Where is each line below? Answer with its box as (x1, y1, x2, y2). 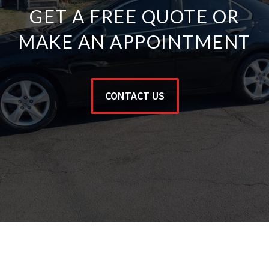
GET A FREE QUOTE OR (29, 5, 240, 28)
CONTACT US (104, 89, 165, 103)
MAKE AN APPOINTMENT (18, 31, 251, 53)
